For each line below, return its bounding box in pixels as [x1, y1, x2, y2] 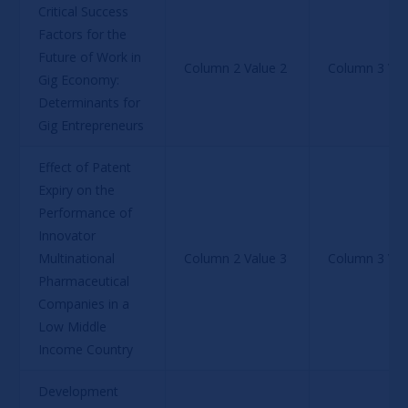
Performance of [37, 203, 136, 221]
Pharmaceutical [37, 271, 133, 290]
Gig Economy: [37, 70, 123, 88]
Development [37, 382, 122, 400]
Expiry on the [37, 180, 118, 199]
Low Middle [37, 317, 110, 335]
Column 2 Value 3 [183, 249, 287, 267]
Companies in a [37, 294, 133, 312]
